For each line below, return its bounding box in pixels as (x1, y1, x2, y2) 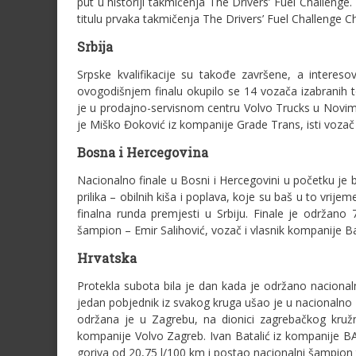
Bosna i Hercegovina (77, 144, 208, 161)
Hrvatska (77, 250, 137, 266)
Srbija (77, 38, 113, 55)
